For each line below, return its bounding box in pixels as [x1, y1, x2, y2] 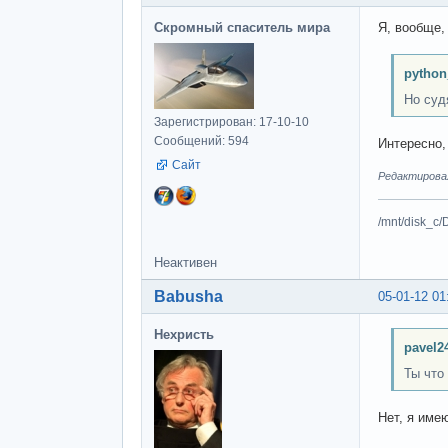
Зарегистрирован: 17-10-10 [154, 114, 309, 129]
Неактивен [154, 255, 217, 270]
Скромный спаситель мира [154, 19, 330, 35]
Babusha [154, 287, 223, 305]
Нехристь [154, 326, 214, 342]
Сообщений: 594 [154, 133, 249, 148]
